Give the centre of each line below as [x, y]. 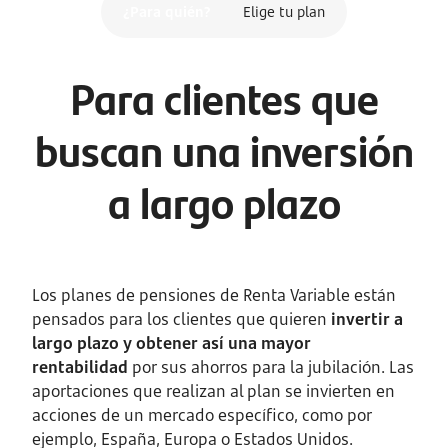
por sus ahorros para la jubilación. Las [271, 367]
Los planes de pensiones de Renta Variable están [214, 295]
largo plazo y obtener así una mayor [171, 343]
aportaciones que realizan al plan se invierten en [213, 391]
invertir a [367, 319]
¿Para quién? [167, 11]
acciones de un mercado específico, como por [202, 415]
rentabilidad [80, 367]
